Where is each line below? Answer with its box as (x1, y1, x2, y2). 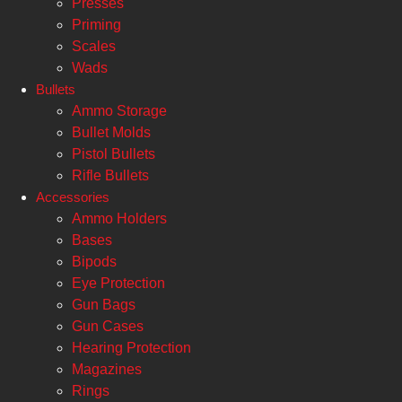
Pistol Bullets (72, 146, 155, 162)
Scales (72, 39, 116, 54)
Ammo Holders (72, 211, 167, 226)
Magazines (72, 362, 142, 377)
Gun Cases (72, 319, 144, 334)
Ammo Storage (72, 103, 167, 118)
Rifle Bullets (72, 168, 149, 183)
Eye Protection (72, 275, 165, 291)
